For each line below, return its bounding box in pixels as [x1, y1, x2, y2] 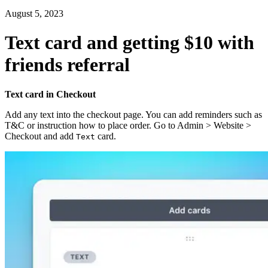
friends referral [5, 54, 130, 76]
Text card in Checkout [5, 89, 96, 99]
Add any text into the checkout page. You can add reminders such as [5, 109, 262, 120]
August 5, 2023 [5, 8, 63, 19]
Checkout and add [5, 130, 76, 141]
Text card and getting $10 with [5, 32, 254, 54]
